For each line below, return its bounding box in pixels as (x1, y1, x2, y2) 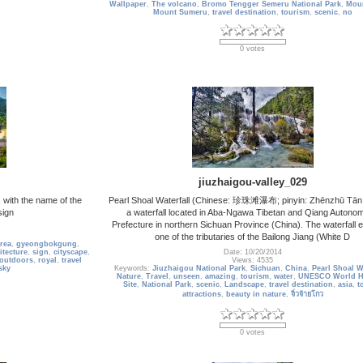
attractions (181, 290, 221, 299)
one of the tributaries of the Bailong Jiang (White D (155, 231, 350, 241)
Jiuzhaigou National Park (152, 264, 246, 273)
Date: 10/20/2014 (223, 248, 282, 257)
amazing (204, 272, 236, 281)
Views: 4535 (232, 256, 273, 265)
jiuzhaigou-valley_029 (198, 175, 307, 188)
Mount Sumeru (152, 8, 207, 17)
